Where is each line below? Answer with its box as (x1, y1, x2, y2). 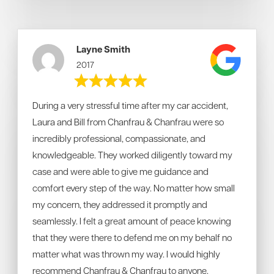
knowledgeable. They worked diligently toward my (32, 149, 232, 161)
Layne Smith (76, 43, 131, 56)
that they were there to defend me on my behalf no (32, 231, 232, 243)
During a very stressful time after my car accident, (32, 99, 228, 111)
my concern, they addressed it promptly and (32, 198, 207, 210)
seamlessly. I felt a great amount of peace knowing (32, 215, 231, 227)
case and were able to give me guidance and (32, 165, 209, 177)
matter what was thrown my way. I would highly (32, 248, 220, 260)
